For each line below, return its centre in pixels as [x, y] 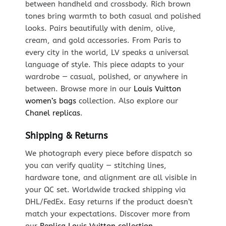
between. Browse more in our [79, 89]
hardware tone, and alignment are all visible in [111, 178]
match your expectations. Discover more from [107, 214]
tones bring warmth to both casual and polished [113, 16]
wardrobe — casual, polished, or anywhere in [106, 76]
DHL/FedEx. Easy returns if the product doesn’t [109, 202]
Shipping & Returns [66, 136]
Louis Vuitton [157, 89]
